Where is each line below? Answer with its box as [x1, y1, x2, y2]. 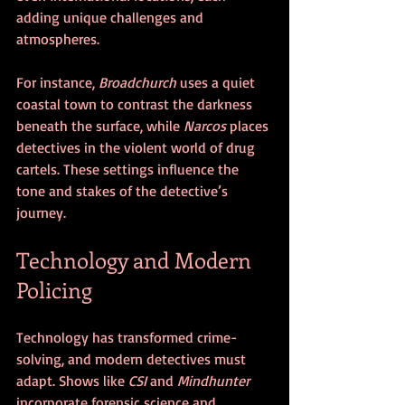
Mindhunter [177, 371, 250, 390]
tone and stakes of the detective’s [16, 181, 231, 200]
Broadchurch [99, 72, 176, 91]
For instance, [16, 72, 99, 91]
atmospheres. [16, 29, 99, 48]
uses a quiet [176, 72, 259, 91]
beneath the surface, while [16, 116, 184, 135]
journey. [16, 202, 66, 221]
